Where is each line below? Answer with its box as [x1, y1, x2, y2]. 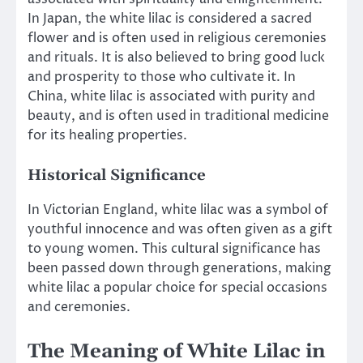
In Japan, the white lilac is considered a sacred [28, 10, 312, 28]
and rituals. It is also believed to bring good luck [28, 49, 325, 67]
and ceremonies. [28, 298, 130, 317]
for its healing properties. [28, 126, 187, 145]
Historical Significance [28, 166, 206, 186]
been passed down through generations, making [28, 259, 331, 278]
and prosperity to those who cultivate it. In [28, 68, 296, 87]
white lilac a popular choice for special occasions [28, 279, 327, 297]
